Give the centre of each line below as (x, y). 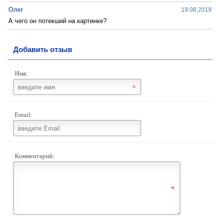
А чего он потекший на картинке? (57, 21)
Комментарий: (35, 156)
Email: (24, 114)
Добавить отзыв (43, 49)
